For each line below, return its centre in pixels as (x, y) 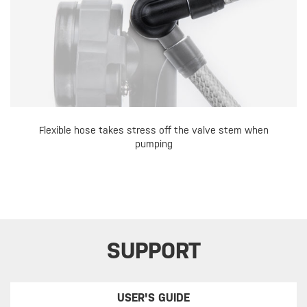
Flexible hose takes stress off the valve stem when (153, 131)
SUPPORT (153, 251)
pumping (153, 144)
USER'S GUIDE (154, 298)
